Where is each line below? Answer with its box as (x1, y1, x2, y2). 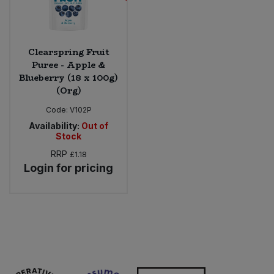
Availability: (29, 120, 80, 131)
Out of (81, 120, 108, 131)
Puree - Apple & (32, 57, 105, 72)
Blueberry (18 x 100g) (19, 70, 118, 84)
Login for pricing (24, 161, 113, 174)
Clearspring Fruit (28, 45, 109, 59)
